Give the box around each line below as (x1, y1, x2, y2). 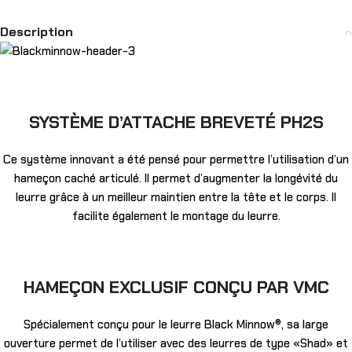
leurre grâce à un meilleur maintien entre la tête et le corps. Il (16, 189, 336, 206)
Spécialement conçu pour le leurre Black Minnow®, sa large (24, 317, 328, 333)
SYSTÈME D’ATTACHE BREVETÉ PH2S (28, 111, 324, 134)
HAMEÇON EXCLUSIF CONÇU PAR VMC (23, 276, 329, 299)
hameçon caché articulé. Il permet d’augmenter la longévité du (14, 170, 338, 187)
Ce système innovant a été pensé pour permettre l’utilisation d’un (3, 152, 349, 168)
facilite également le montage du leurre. (71, 208, 280, 225)
